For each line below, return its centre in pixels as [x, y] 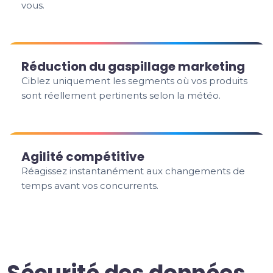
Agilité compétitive [83, 157]
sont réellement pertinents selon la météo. [121, 95]
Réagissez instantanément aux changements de [133, 171]
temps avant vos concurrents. [90, 186]
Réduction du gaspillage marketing [133, 66]
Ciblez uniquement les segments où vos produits [135, 81]
